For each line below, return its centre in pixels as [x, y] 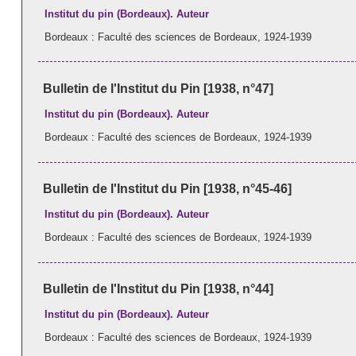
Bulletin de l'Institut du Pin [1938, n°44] [158, 289]
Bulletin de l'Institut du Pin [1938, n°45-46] [167, 189]
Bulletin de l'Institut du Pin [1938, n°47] [158, 89]
